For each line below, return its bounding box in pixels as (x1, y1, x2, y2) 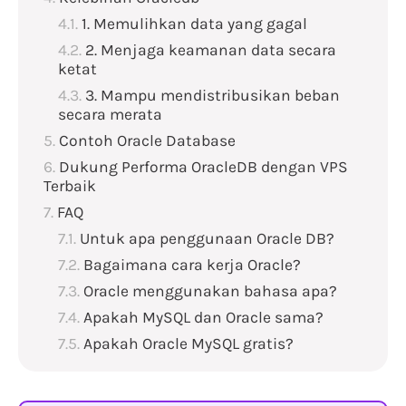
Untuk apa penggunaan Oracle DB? (80, 229, 334, 248)
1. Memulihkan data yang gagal (82, 14, 307, 34)
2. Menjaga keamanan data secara (85, 41, 336, 60)
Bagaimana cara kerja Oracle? (83, 256, 301, 275)
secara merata (58, 105, 162, 124)
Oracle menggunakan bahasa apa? (83, 282, 337, 301)
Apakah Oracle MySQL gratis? (83, 334, 294, 353)
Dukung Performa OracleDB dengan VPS (59, 158, 348, 177)
